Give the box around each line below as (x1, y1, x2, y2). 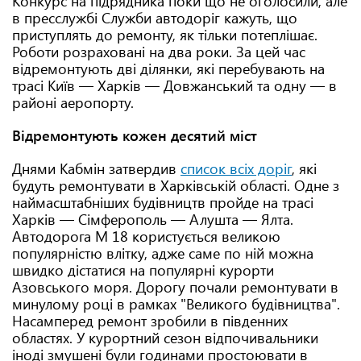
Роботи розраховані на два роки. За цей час (12, 42, 305, 61)
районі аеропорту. (12, 93, 134, 112)
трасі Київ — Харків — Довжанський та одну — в (12, 76, 337, 95)
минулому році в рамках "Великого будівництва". (12, 294, 340, 313)
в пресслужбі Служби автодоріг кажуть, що (12, 8, 297, 27)
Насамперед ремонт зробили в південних (12, 311, 288, 330)
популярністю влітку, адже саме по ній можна (12, 243, 313, 263)
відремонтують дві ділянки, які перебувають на (12, 59, 325, 78)
